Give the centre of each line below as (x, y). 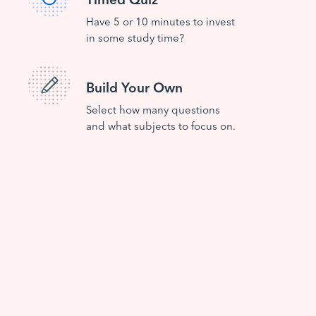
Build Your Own (134, 86)
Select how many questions (153, 109)
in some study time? (135, 37)
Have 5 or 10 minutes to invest (160, 21)
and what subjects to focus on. (161, 125)
